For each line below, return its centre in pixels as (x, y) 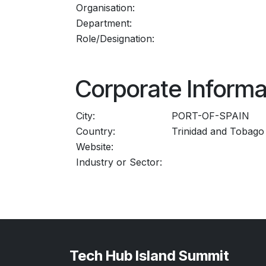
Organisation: (105, 8)
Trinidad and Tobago (218, 132)
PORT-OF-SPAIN (210, 116)
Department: (104, 23)
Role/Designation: (115, 39)
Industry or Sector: (119, 162)
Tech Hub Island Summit (149, 255)
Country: (96, 132)
